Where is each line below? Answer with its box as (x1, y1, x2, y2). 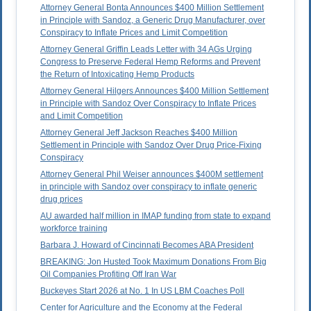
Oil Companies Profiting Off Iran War (40, 269, 176, 280)
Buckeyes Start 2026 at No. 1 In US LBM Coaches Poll (40, 286, 244, 296)
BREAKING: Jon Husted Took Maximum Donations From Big (40, 257, 267, 267)
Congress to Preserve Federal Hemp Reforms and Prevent (40, 57, 260, 67)
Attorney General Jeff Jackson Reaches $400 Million (40, 128, 237, 138)
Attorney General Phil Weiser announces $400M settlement (40, 169, 263, 180)
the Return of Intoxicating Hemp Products (40, 69, 194, 80)
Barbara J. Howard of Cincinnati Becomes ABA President (40, 240, 253, 251)
